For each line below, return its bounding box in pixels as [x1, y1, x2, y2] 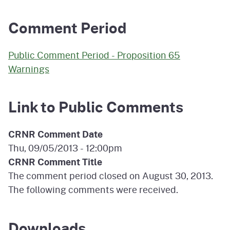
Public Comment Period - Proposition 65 [8, 48, 180, 62]
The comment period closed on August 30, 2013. [8, 169, 213, 183]
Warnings [8, 62, 49, 75]
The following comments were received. [8, 183, 178, 197]
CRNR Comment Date [8, 127, 103, 141]
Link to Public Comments [8, 95, 183, 118]
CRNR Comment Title [8, 155, 102, 169]
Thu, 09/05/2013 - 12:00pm [8, 141, 122, 155]
